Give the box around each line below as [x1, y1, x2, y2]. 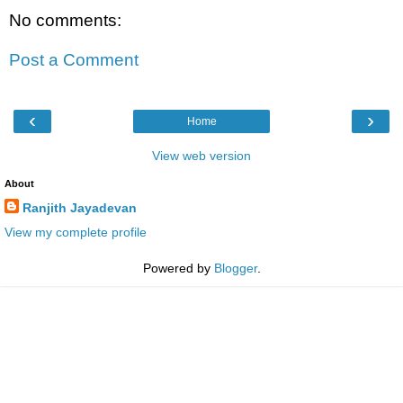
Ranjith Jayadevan [22, 200, 137, 215]
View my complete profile [4, 225, 147, 240]
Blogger [213, 261, 257, 276]
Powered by [142, 261, 214, 276]
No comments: [9, 10, 121, 30]
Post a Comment [9, 49, 139, 69]
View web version [152, 148, 251, 163]
